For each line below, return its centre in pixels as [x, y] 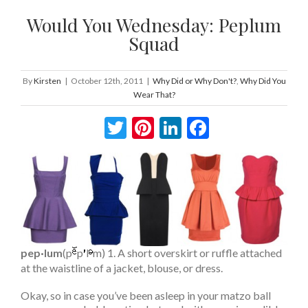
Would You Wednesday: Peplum [154, 25]
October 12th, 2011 [107, 81]
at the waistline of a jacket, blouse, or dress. [122, 267]
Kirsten [47, 81]
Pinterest [198, 128]
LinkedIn [222, 128]
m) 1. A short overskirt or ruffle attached [187, 252]
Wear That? [154, 95]
